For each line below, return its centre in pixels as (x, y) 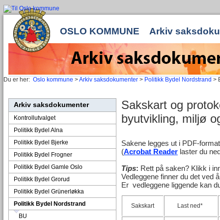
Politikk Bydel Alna (38, 130)
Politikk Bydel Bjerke (41, 142)
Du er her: (17, 80)
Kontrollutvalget (35, 118)
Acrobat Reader (151, 151)
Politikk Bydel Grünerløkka (49, 192)
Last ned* (191, 206)
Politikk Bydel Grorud (42, 179)
